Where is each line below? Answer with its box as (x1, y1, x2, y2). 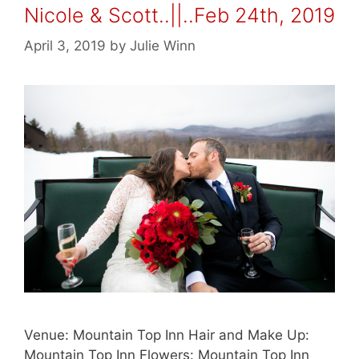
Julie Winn (130, 38, 196, 54)
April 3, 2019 (24, 38, 106, 54)
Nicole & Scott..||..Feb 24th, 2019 (24, 2, 335, 27)
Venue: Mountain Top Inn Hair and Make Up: (24, 326, 309, 343)
